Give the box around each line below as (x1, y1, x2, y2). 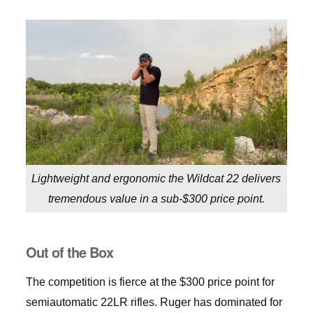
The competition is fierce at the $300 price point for (25, 276, 275, 289)
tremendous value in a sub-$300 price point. (48, 193, 265, 205)
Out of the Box (25, 242, 113, 263)
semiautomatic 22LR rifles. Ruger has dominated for (25, 296, 282, 309)
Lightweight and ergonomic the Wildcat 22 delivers (31, 173, 282, 185)
